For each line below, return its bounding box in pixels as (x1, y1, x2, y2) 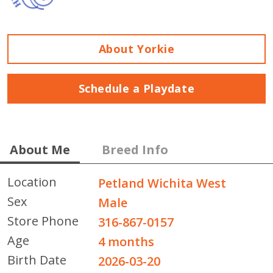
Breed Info (102, 141, 168, 158)
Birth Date (7, 251, 66, 268)
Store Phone (7, 212, 79, 229)
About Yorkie (98, 41, 175, 56)
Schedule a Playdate (78, 80, 195, 96)
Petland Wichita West (98, 174, 227, 191)
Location (7, 173, 57, 190)
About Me (10, 141, 70, 158)
